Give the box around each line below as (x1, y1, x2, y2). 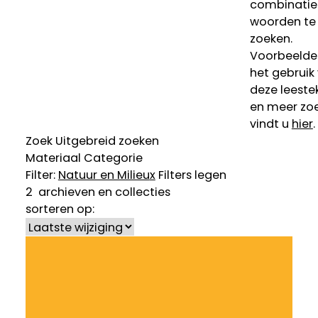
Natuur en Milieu (57, 167, 150, 184)
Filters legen (158, 167, 226, 184)
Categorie (83, 150, 143, 167)
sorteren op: (25, 201, 94, 218)
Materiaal (25, 150, 81, 167)
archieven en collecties (32, 184, 170, 201)
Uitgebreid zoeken (55, 133, 159, 150)
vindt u (249, 116, 292, 133)
